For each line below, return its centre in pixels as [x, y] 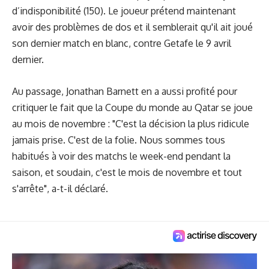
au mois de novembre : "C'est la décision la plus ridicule [131, 123]
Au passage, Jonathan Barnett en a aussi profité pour [125, 91]
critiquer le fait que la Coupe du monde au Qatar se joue [132, 107]
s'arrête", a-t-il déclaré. [60, 188]
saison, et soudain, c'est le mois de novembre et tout [127, 172]
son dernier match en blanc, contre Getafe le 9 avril [122, 43]
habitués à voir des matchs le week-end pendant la [121, 156]
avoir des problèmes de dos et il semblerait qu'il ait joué [132, 27]
